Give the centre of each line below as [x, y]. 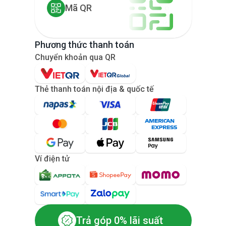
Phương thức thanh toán [84, 44]
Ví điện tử [52, 158]
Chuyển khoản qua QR [75, 57]
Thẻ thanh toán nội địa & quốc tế [94, 89]
